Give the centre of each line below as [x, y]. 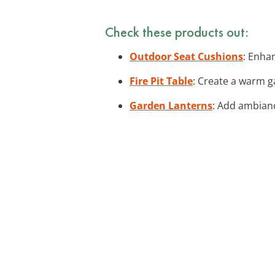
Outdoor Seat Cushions [186, 56]
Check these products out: [177, 32]
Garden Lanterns [171, 105]
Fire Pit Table [161, 81]
